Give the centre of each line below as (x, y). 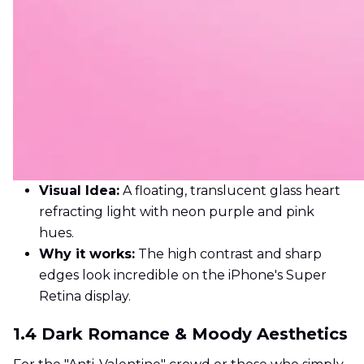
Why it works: (87, 254)
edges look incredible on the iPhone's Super (183, 275)
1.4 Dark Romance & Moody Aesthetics (180, 334)
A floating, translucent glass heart (230, 191)
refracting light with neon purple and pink (177, 212)
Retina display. (85, 297)
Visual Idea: (79, 191)
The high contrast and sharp (228, 254)
